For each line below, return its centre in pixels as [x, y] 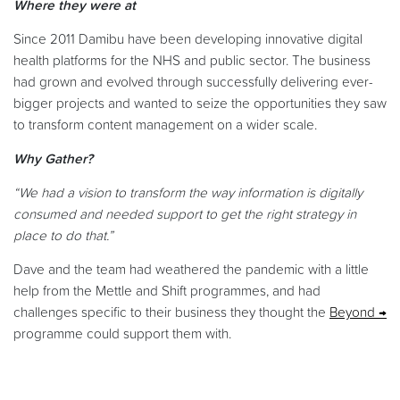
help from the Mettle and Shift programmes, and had [167, 291]
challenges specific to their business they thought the [171, 312]
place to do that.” [63, 236]
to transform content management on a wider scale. [165, 125]
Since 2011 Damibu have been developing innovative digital [188, 39]
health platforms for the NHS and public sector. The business [192, 61]
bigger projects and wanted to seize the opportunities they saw [200, 104]
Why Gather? [53, 159]
